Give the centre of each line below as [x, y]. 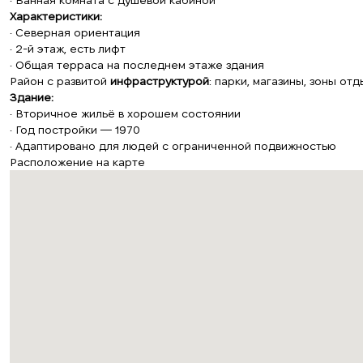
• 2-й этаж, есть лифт [68, 49]
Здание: [32, 97]
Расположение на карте [77, 162]
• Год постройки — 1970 [75, 130]
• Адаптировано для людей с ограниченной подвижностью [173, 146]
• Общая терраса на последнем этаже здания [137, 65]
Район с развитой [60, 81]
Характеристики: [56, 16]
